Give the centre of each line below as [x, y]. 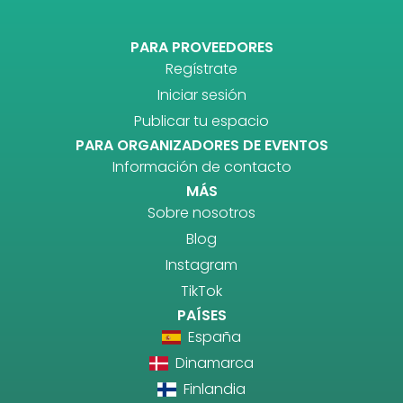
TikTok [201, 291]
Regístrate [201, 69]
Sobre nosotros [201, 213]
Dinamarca [213, 363]
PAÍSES [201, 316]
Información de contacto [201, 167]
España [213, 337]
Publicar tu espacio [201, 121]
